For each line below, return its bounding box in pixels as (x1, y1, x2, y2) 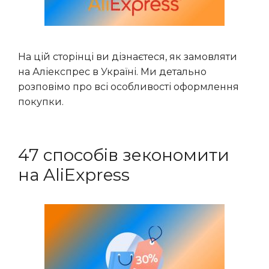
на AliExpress (18, 165, 130, 185)
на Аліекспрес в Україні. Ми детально (18, 66, 207, 77)
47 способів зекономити (18, 145, 229, 165)
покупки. (18, 96, 64, 107)
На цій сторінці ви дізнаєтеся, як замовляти (18, 51, 237, 62)
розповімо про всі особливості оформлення (18, 81, 239, 92)
